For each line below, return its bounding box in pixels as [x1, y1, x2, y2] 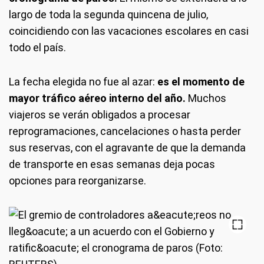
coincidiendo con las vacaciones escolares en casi [9, 25, 249, 37]
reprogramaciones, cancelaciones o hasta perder [9, 125, 241, 137]
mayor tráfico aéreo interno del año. [9, 92, 186, 104]
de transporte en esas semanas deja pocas [9, 158, 215, 170]
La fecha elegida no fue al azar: [9, 75, 157, 88]
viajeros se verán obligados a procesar [9, 108, 190, 121]
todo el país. [9, 41, 66, 54]
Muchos [186, 92, 226, 104]
